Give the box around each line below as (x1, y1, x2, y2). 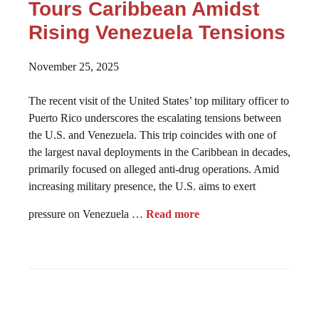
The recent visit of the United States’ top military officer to (28, 95, 289, 107)
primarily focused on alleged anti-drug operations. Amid (28, 163, 279, 175)
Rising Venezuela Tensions (28, 21, 286, 43)
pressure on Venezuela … (28, 208, 146, 220)
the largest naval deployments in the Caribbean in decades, (28, 146, 291, 158)
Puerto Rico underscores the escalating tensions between (28, 112, 281, 124)
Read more (146, 208, 199, 220)
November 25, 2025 (28, 61, 119, 73)
